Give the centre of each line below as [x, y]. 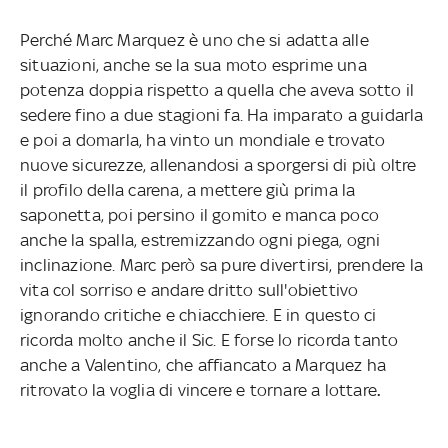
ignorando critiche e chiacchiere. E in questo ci [198, 314]
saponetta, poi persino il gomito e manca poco [199, 214]
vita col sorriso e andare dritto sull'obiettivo [189, 289]
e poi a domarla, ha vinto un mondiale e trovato [202, 139]
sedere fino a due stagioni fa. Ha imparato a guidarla [221, 114]
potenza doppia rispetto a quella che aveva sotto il [217, 89]
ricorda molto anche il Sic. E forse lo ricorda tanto [209, 339]
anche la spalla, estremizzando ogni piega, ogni [200, 239]
